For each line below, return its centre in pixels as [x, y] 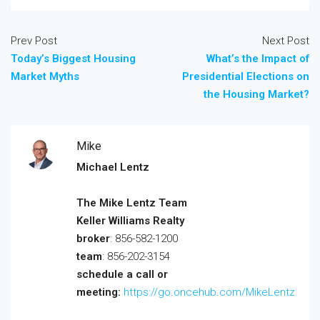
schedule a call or [122, 274]
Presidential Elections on [246, 76]
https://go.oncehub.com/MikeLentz [209, 292]
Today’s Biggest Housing [73, 58]
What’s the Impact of [258, 58]
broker [93, 238]
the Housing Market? [256, 94]
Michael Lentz [113, 167]
